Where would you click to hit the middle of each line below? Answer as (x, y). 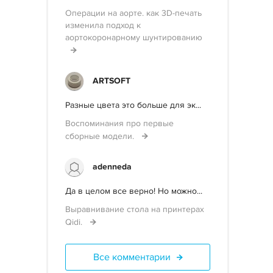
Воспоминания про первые (119, 123)
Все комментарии (132, 257)
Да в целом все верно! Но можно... (134, 191)
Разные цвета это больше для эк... (133, 105)
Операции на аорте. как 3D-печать (133, 13)
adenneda (112, 167)
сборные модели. (101, 136)
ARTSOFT (112, 81)
